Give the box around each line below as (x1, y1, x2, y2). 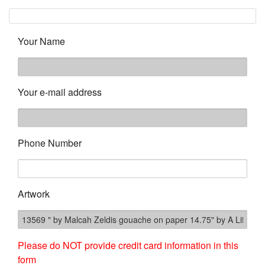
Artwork (18, 187, 50, 201)
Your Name (18, 34, 65, 48)
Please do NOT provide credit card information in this (18, 238, 238, 252)
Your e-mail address (18, 85, 102, 99)
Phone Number (18, 136, 82, 150)
